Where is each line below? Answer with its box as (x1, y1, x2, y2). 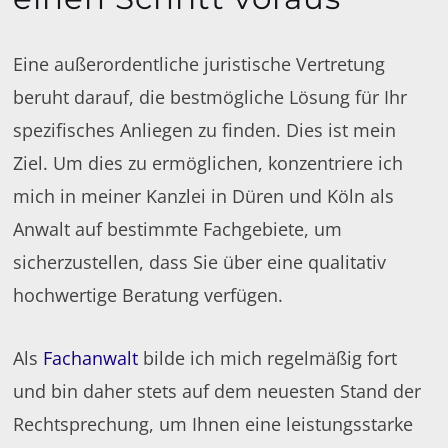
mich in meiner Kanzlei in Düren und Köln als (13, 183, 395, 208)
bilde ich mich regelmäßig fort (138, 345, 398, 370)
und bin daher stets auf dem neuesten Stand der (13, 378, 422, 403)
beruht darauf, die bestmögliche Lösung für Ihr (13, 84, 408, 109)
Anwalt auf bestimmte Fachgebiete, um (13, 216, 343, 241)
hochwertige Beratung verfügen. (13, 282, 289, 307)
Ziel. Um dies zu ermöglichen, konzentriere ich (13, 150, 404, 175)
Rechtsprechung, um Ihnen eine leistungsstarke (13, 411, 414, 436)
